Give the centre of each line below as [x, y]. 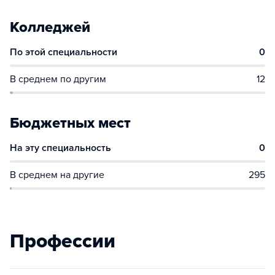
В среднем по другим [58, 79]
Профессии [63, 241]
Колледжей [50, 27]
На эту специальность [60, 148]
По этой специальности [64, 52]
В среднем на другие [57, 175]
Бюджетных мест [70, 123]
